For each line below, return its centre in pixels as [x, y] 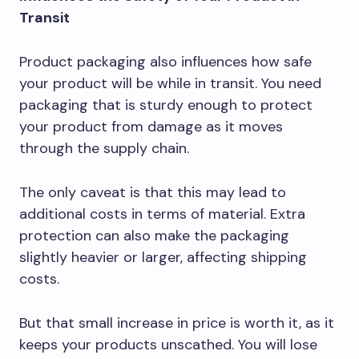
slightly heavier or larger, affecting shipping [163, 257]
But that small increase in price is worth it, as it [177, 323]
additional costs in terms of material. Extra [162, 214]
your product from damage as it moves [151, 127]
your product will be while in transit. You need [170, 83]
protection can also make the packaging [154, 236]
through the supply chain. [106, 148]
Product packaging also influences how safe [165, 62]
